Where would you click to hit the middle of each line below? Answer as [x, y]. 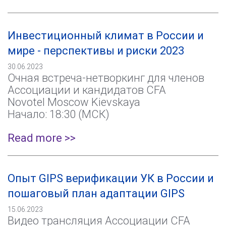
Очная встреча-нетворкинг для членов [106, 78]
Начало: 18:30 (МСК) [59, 114]
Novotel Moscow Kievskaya [74, 102]
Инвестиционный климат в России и [106, 36]
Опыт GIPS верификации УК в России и [111, 178]
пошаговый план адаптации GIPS [96, 193]
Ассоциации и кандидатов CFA [87, 90]
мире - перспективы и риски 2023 [96, 51]
